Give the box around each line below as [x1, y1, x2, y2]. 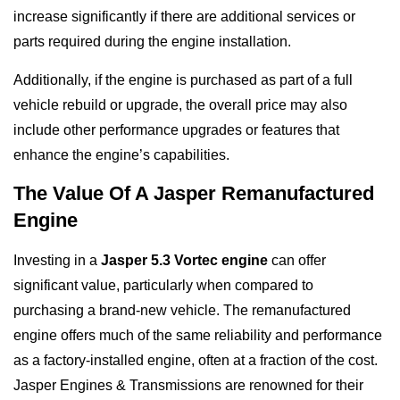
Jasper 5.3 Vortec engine [101, 253, 268, 269]
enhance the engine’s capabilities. [13, 146, 229, 162]
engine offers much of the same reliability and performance [13, 328, 382, 344]
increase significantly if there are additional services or [13, 9, 355, 25]
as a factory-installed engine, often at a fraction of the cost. [13, 353, 378, 369]
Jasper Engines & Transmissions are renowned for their [13, 378, 363, 394]
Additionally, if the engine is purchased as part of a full [13, 71, 353, 87]
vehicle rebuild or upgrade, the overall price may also [13, 96, 347, 112]
